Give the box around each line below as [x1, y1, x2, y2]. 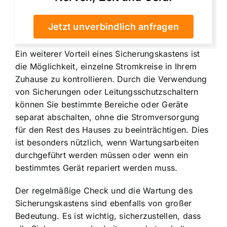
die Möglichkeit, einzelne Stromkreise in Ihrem [15, 61, 197, 72]
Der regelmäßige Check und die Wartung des [15, 185, 193, 196]
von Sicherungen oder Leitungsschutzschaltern [15, 87, 199, 97]
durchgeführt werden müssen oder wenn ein [15, 150, 188, 161]
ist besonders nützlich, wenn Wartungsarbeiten [15, 137, 199, 148]
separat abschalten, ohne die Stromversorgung [15, 112, 200, 123]
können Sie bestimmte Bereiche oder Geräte [15, 99, 188, 110]
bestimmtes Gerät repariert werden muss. [15, 163, 178, 173]
